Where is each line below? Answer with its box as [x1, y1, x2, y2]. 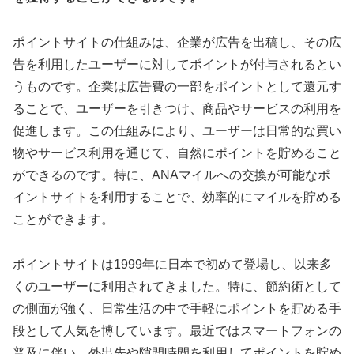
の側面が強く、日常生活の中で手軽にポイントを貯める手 [13, 301, 341, 315]
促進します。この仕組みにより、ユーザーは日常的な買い [13, 124, 341, 138]
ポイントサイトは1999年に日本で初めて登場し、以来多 [13, 257, 332, 271]
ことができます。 [13, 213, 114, 227]
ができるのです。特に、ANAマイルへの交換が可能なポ [13, 168, 330, 183]
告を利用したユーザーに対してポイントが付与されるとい [13, 58, 341, 72]
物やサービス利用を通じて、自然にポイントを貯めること [13, 146, 341, 160]
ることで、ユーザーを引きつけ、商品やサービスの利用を [13, 102, 341, 116]
